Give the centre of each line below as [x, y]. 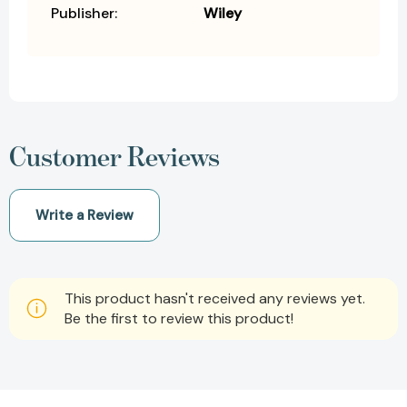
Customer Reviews [114, 156]
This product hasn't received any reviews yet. [215, 298]
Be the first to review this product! [179, 318]
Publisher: [84, 13]
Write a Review [84, 215]
